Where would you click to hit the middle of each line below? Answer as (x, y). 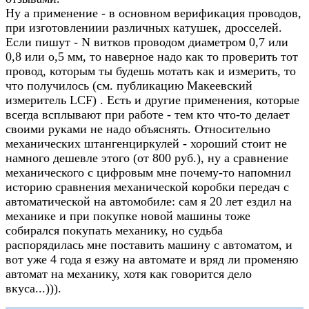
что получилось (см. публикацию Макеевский (129, 86)
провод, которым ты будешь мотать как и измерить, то (151, 71)
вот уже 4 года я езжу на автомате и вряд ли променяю (152, 259)
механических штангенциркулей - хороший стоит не (146, 143)
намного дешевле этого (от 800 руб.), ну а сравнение (147, 158)
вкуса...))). (33, 288)
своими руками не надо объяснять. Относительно (138, 129)
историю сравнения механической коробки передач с (147, 187)
